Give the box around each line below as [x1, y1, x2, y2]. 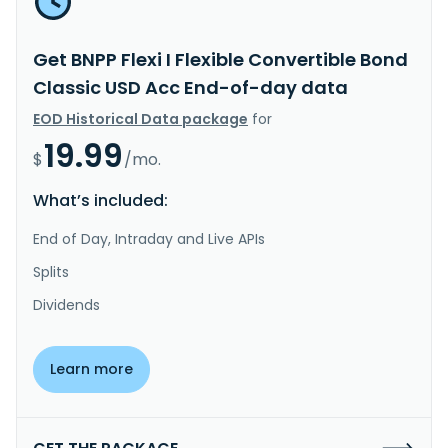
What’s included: [33, 188, 168, 212]
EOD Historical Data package [33, 108, 248, 129]
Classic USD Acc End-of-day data [33, 74, 348, 100]
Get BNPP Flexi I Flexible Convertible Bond [33, 46, 408, 72]
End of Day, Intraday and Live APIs [33, 228, 265, 249]
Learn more [50, 358, 133, 379]
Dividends [33, 294, 100, 315]
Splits [33, 261, 69, 282]
